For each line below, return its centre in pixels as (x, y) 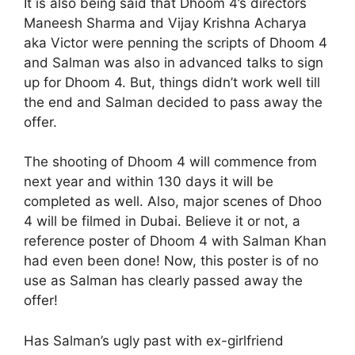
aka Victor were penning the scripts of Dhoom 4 (176, 42)
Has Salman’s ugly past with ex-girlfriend (154, 340)
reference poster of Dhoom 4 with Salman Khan (175, 241)
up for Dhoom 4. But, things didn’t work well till (172, 82)
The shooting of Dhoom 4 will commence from (170, 162)
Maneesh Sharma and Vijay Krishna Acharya (165, 23)
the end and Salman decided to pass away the (173, 102)
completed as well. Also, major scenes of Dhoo (173, 202)
